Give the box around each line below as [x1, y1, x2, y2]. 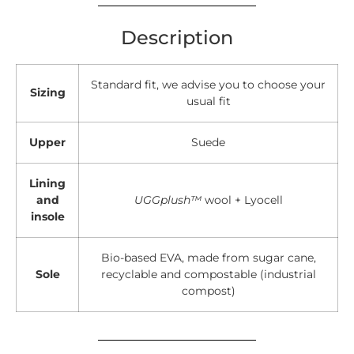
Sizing [29, 85, 66, 100]
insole [30, 209, 65, 224]
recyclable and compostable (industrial [100, 267, 316, 282]
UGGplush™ [134, 193, 201, 208]
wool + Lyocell [201, 193, 283, 208]
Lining [29, 176, 66, 191]
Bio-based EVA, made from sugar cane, [100, 250, 316, 265]
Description [121, 24, 233, 49]
